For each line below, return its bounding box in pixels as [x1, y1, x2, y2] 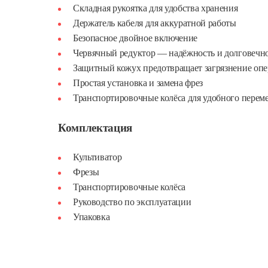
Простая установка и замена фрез [73, 78, 203, 88]
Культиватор [73, 152, 122, 162]
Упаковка [73, 212, 110, 222]
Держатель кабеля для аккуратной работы [73, 18, 236, 28]
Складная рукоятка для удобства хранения [73, 3, 238, 13]
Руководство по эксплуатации [73, 197, 191, 207]
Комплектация [58, 121, 133, 134]
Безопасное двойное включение [73, 33, 198, 43]
